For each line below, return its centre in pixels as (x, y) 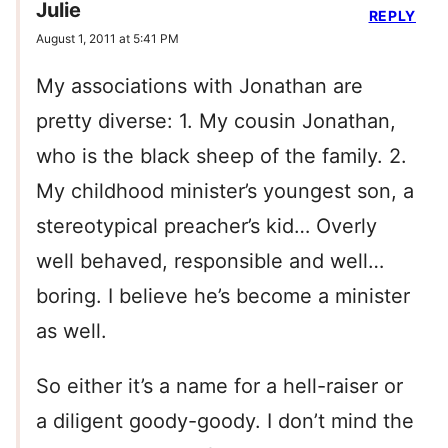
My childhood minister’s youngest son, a (225, 191)
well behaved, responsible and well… (210, 261)
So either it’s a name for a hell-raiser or (219, 386)
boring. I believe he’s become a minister (223, 296)
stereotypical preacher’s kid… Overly (206, 226)
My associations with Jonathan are (199, 86)
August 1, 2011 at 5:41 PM (107, 39)
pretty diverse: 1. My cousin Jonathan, (216, 121)
